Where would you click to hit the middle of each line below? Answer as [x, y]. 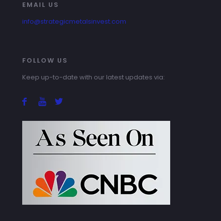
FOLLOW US [45, 60]
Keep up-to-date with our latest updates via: [93, 77]
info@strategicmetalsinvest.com [74, 21]
